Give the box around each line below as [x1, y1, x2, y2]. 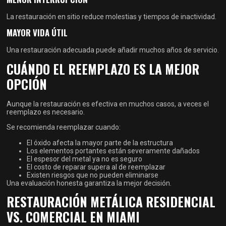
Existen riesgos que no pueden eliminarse [27, 171, 159, 179]
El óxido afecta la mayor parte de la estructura [27, 138, 174, 147]
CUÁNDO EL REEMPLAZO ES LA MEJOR [7, 59, 200, 78]
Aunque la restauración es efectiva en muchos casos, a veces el [7, 99, 209, 108]
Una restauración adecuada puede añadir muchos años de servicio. [7, 46, 219, 54]
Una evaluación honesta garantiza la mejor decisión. [7, 179, 172, 187]
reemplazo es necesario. [7, 107, 85, 116]
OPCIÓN [7, 74, 47, 93]
